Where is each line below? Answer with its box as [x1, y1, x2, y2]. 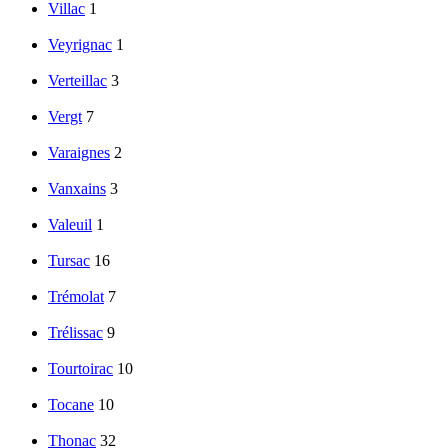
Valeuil [48, 216, 92, 234]
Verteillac [48, 72, 107, 90]
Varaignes [48, 144, 110, 162]
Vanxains [48, 180, 106, 198]
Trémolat [48, 288, 104, 306]
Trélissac [48, 324, 103, 342]
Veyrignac [48, 36, 112, 54]
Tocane [48, 396, 94, 414]
